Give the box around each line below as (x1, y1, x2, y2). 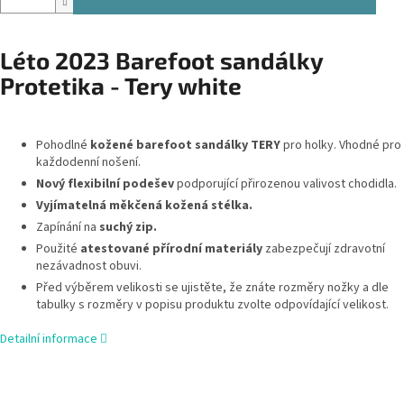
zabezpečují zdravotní (262, 239, 385, 258)
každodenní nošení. (36, 152, 141, 171)
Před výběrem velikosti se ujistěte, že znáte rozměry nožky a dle (36, 278, 389, 297)
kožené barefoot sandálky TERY (90, 135, 283, 154)
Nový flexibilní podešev (36, 174, 174, 193)
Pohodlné (36, 135, 90, 154)
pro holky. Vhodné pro (283, 135, 401, 154)
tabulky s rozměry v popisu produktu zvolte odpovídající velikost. (36, 295, 389, 314)
